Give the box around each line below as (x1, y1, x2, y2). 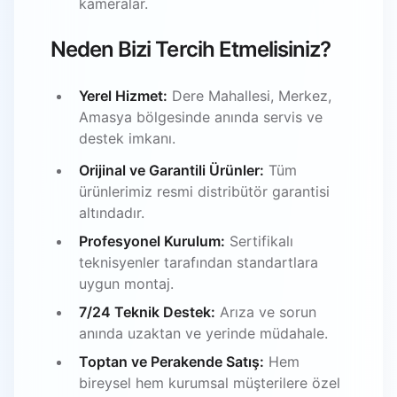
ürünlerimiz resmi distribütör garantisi (79, 182, 330, 200)
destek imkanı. (79, 128, 175, 147)
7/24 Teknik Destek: (79, 302, 215, 321)
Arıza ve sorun (215, 302, 316, 321)
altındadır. (79, 203, 144, 222)
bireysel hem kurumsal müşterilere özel (79, 373, 340, 392)
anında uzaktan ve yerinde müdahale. (79, 323, 328, 342)
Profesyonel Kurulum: (79, 231, 225, 250)
